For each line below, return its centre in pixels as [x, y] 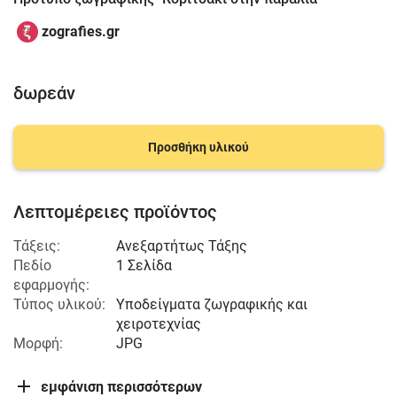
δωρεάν [44, 93]
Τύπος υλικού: [59, 304]
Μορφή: [38, 343]
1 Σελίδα [144, 265]
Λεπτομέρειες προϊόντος [115, 212]
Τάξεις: [37, 246]
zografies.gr [81, 31]
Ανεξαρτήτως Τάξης [182, 246]
